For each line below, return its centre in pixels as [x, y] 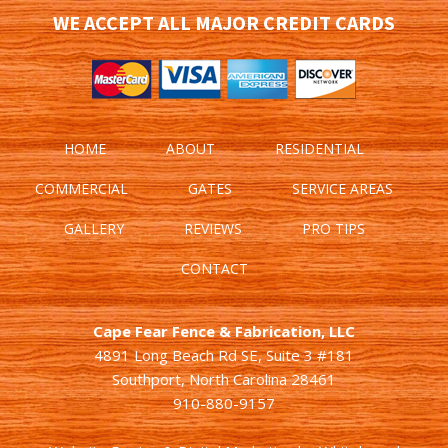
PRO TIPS [333, 228]
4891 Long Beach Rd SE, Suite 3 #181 [224, 355]
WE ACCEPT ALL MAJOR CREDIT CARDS [224, 22]
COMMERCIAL [81, 188]
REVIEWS [212, 228]
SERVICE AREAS [342, 188]
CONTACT [214, 268]
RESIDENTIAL [319, 148]
